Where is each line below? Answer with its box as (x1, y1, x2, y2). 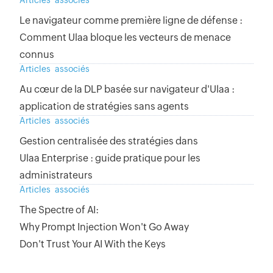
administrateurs (19, 169, 93, 182)
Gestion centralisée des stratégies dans (19, 135, 198, 147)
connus (19, 49, 54, 61)
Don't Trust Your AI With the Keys (19, 238, 166, 250)
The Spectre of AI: (19, 204, 99, 216)
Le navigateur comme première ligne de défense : (19, 15, 243, 27)
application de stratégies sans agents (19, 101, 189, 113)
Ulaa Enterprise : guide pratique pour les (19, 152, 200, 165)
